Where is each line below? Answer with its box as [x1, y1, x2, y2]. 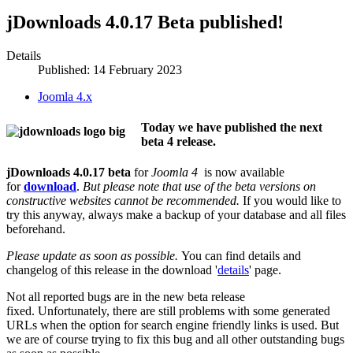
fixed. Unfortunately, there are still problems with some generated [6, 304, 330, 318]
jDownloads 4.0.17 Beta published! [6, 11, 284, 32]
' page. [249, 263, 284, 277]
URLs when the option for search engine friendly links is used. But [6, 318, 339, 333]
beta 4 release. [141, 135, 219, 149]
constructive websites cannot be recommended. [6, 194, 240, 208]
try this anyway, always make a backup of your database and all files [6, 208, 346, 222]
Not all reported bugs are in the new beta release [6, 290, 245, 304]
